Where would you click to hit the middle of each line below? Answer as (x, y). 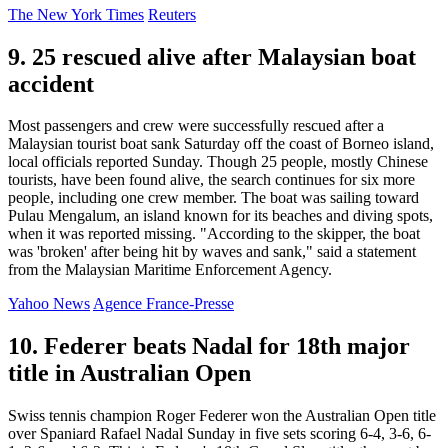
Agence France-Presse (163, 304)
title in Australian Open (129, 373)
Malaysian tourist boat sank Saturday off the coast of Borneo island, (221, 144)
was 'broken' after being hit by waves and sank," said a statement (212, 252)
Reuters (172, 14)
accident (51, 83)
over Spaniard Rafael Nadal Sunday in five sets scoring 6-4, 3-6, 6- (219, 434)
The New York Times (76, 14)
